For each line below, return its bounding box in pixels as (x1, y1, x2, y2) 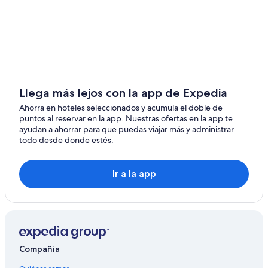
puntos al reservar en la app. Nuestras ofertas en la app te (19, 113, 233, 124)
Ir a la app (112, 168, 156, 180)
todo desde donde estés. (19, 135, 114, 146)
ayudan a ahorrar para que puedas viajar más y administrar (19, 124, 234, 135)
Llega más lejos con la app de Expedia (19, 86, 227, 100)
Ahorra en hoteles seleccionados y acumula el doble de (19, 102, 223, 114)
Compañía (19, 243, 60, 254)
